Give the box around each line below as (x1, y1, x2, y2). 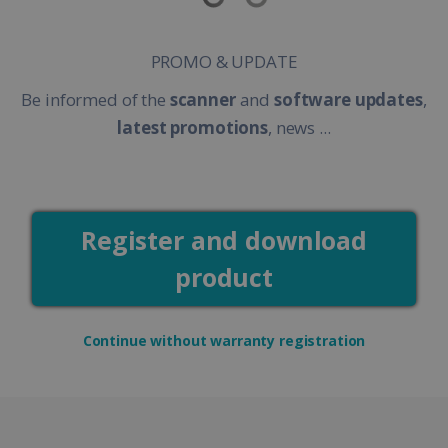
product (175, 260, 273, 295)
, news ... (268, 116, 331, 140)
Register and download (81, 223, 367, 258)
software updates (273, 88, 423, 112)
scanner (169, 88, 236, 112)
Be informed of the (21, 88, 170, 112)
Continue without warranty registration (82, 330, 366, 350)
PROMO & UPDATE (150, 50, 298, 74)
